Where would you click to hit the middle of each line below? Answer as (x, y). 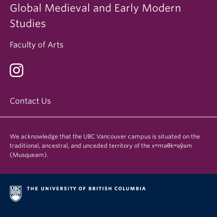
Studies (28, 24)
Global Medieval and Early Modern (95, 8)
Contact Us (30, 101)
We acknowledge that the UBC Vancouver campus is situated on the (105, 137)
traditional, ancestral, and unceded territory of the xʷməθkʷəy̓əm (101, 146)
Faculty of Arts (37, 45)
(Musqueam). (29, 155)
